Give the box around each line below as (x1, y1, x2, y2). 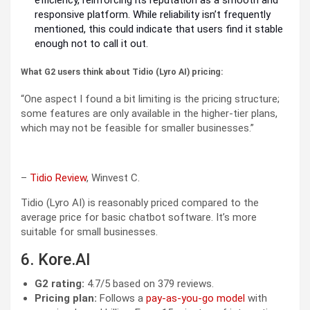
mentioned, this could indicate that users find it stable (35, 23, 283, 36)
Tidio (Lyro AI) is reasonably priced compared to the (21, 197, 259, 210)
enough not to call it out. (35, 37, 148, 51)
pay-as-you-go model (146, 292, 245, 305)
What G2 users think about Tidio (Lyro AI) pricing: (21, 66, 224, 77)
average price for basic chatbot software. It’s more (21, 211, 257, 224)
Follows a (100, 292, 146, 305)
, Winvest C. (86, 172, 140, 185)
